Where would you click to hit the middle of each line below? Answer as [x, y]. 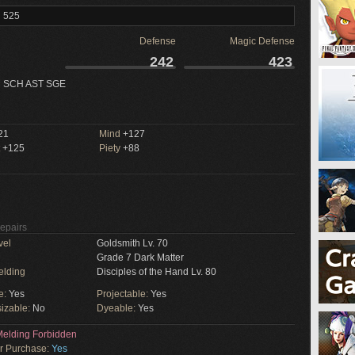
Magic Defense [262, 41]
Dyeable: [117, 308]
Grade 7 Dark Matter [140, 258]
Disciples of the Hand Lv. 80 [157, 272]
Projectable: [124, 294]
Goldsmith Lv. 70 [132, 243]
